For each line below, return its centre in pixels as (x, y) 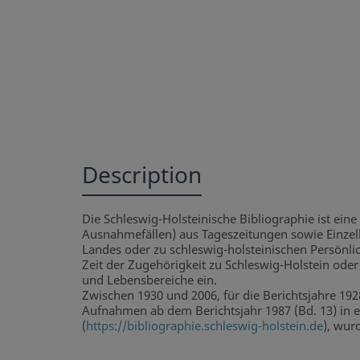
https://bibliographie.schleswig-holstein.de (205, 326)
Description (142, 175)
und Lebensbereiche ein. (149, 280)
